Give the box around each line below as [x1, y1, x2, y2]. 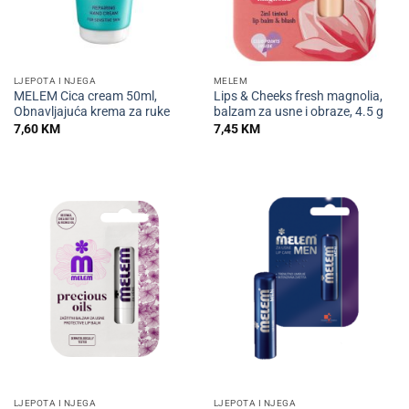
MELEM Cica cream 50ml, [13, 89, 157, 104]
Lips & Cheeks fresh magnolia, [213, 89, 383, 104]
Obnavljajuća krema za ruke [13, 104, 170, 120]
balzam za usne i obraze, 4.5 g [213, 104, 383, 120]
